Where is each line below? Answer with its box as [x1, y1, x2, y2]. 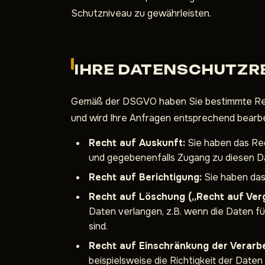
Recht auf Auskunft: [89, 137, 185, 149]
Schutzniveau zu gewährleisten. [71, 7, 211, 20]
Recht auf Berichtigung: [89, 171, 202, 183]
